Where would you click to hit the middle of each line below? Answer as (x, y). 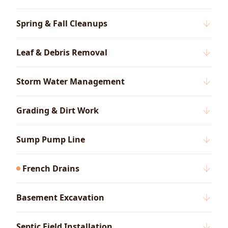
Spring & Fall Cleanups (62, 24)
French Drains (51, 169)
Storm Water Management (70, 82)
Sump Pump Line (51, 140)
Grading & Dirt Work (58, 111)
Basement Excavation (60, 198)
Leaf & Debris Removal (62, 53)
